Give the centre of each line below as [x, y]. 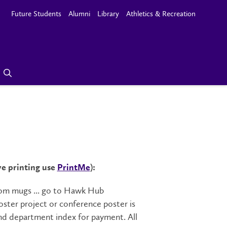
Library [108, 14]
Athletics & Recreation [161, 14]
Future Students [36, 14]
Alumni [79, 14]
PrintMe [73, 168]
